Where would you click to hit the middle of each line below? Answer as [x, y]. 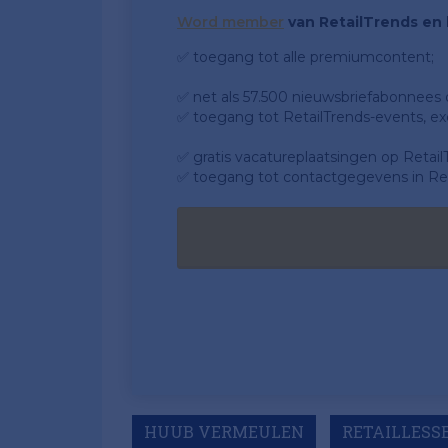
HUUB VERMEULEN [224, 431]
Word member [230, 22]
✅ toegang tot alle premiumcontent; [305, 57]
